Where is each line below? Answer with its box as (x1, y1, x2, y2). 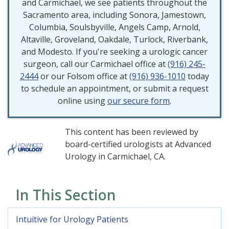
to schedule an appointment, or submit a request (20, 83, 209, 95)
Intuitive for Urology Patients (16, 214, 128, 225)
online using (58, 95, 107, 107)
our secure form (107, 95, 170, 107)
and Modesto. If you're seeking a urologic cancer (21, 46, 208, 58)
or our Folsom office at (38, 71, 129, 82)
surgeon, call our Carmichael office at (24, 58, 168, 70)
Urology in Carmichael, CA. (65, 151, 166, 163)
